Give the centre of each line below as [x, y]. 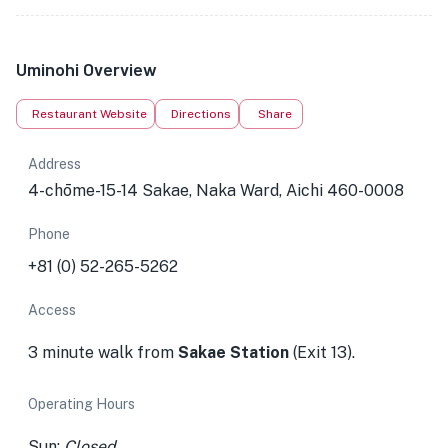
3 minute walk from [103, 352]
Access [52, 310]
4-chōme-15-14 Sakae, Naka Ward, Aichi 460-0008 [216, 190]
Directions [201, 114]
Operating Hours [81, 404]
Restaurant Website [89, 114]
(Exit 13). [322, 352]
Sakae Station [233, 352]
